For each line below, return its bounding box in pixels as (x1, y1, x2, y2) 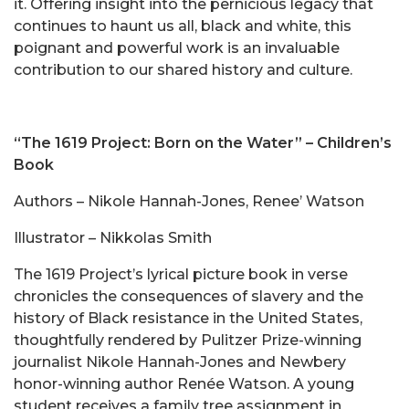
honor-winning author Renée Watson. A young (14, 375, 354, 393)
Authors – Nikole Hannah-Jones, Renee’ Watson (14, 193, 364, 211)
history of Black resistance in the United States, (14, 309, 362, 328)
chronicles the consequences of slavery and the (14, 288, 363, 306)
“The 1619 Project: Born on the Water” (14, 134, 306, 152)
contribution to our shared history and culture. (14, 61, 352, 79)
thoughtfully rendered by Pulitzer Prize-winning (14, 331, 362, 350)
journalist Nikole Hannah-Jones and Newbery (14, 353, 346, 372)
